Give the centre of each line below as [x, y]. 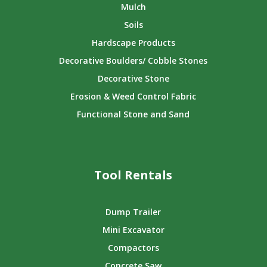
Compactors [133, 247]
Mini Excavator [133, 229]
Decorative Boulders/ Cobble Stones [133, 60]
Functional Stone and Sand [133, 114]
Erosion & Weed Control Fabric [133, 96]
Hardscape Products [133, 43]
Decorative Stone [133, 78]
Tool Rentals [133, 175]
